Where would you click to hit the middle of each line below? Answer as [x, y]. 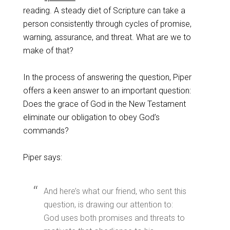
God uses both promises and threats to [114, 218]
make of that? [48, 51]
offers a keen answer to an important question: [107, 91]
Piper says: [42, 157]
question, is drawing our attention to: [108, 205]
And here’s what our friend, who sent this [115, 191]
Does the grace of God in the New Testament [104, 104]
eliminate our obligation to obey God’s [91, 117]
